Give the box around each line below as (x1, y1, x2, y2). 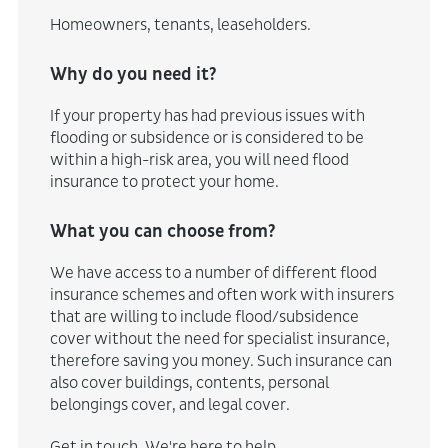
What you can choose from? (49, 220, 276, 242)
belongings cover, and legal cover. (49, 394, 290, 414)
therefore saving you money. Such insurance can (49, 350, 392, 370)
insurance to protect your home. (49, 171, 279, 191)
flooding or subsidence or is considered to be (49, 127, 364, 147)
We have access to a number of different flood (49, 262, 377, 282)
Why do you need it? (49, 63, 217, 85)
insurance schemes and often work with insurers (49, 284, 394, 304)
